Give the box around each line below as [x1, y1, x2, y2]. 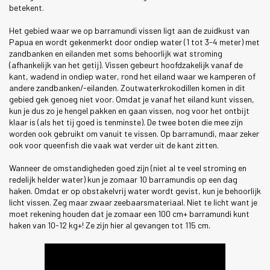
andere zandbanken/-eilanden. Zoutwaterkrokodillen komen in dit [9, 83, 245, 93]
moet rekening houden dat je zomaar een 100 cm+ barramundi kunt [9, 209, 250, 219]
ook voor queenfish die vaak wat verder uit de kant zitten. [9, 140, 219, 151]
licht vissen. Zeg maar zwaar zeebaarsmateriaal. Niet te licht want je [9, 197, 257, 208]
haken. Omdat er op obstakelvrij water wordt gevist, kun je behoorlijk [9, 186, 261, 196]
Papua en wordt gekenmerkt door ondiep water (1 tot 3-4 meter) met [9, 37, 260, 48]
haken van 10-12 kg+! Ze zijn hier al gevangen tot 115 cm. [9, 220, 210, 231]
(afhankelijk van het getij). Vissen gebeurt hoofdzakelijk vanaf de [9, 60, 243, 71]
